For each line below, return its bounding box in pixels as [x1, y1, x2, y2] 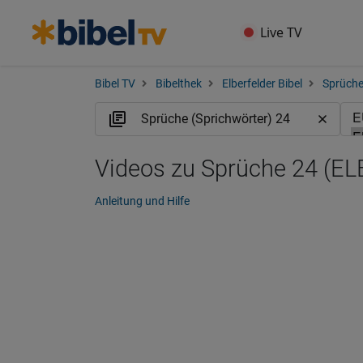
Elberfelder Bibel [222, 77, 302, 91]
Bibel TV [95, 77, 135, 91]
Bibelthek [156, 77, 202, 91]
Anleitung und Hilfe [95, 194, 190, 207]
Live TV [260, 23, 303, 41]
